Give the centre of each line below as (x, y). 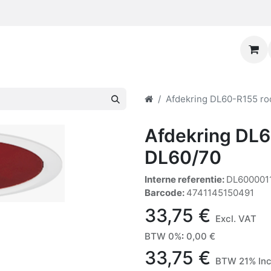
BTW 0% (163, 236)
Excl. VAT (236, 219)
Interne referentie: (185, 179)
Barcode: (165, 193)
